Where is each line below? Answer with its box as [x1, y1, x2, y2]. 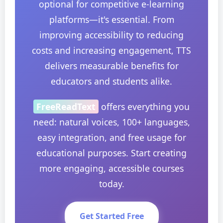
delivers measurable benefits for [44, 60, 179, 72]
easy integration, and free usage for [37, 131, 186, 143]
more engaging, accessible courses [39, 162, 184, 174]
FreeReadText [36, 101, 96, 112]
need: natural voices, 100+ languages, [33, 116, 190, 128]
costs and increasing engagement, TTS [32, 44, 191, 56]
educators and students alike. [51, 75, 172, 87]
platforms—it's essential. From [49, 13, 174, 25]
